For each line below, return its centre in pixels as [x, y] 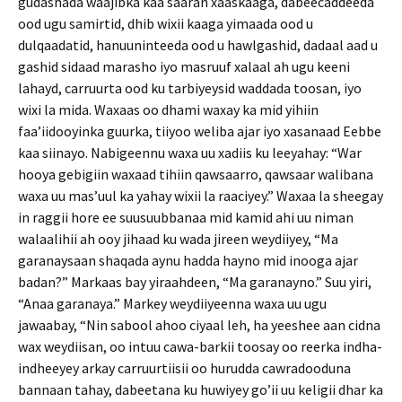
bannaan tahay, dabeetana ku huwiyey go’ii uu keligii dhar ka [201, 389]
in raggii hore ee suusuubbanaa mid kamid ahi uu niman [186, 217]
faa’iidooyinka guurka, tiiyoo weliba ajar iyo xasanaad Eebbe [200, 131]
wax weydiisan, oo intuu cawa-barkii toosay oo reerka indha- [200, 346]
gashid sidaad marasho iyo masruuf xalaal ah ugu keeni [184, 66]
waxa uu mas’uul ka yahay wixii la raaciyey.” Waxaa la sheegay [201, 196]
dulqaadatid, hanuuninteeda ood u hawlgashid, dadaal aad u [198, 45]
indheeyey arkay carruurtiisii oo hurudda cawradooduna [184, 368]
